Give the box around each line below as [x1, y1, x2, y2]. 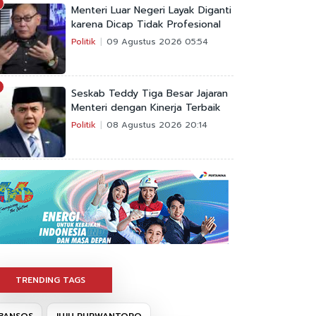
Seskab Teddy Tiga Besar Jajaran [71, 86, 228, 101]
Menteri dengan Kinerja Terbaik [71, 100, 221, 115]
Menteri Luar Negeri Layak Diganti [71, 3, 231, 18]
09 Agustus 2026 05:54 [107, 35, 208, 48]
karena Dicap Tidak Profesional [71, 17, 221, 32]
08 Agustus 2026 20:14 [107, 119, 207, 131]
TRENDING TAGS [16, 274, 85, 286]
